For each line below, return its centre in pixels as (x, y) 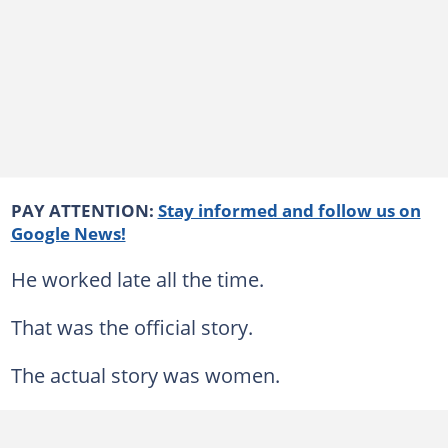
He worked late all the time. (137, 278)
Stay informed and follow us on (289, 209)
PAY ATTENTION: (82, 209)
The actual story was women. (145, 374)
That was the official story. (131, 326)
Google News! (68, 232)
